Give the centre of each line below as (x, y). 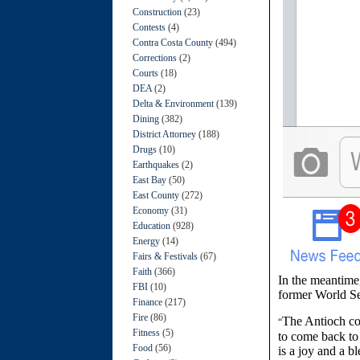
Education (151, 225)
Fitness (146, 332)
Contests (149, 27)
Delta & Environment (173, 103)
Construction (157, 12)
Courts (145, 73)
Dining (146, 119)
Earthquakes (156, 164)
